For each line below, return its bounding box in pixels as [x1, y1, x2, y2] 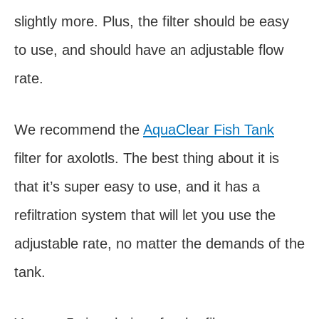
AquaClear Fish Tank [143, 121, 274, 137]
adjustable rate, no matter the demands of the [14, 235, 305, 251]
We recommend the [14, 121, 143, 137]
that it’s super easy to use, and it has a [14, 178, 260, 194]
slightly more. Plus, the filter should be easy [14, 13, 289, 29]
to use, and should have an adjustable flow [14, 41, 283, 58]
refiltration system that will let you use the [14, 206, 276, 223]
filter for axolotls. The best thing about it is [14, 150, 279, 166]
